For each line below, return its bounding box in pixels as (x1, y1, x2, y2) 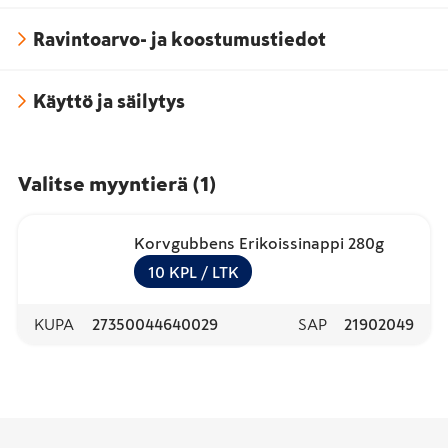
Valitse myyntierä (18, 174, 188, 194)
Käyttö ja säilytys (33, 91, 185, 111)
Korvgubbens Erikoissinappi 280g (134, 235, 384, 251)
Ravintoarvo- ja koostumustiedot (33, 29, 326, 49)
